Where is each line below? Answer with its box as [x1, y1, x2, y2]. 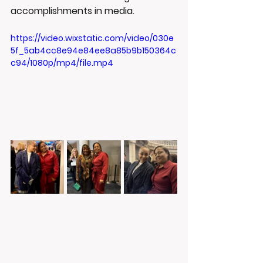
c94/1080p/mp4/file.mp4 [11, 57, 113, 69]
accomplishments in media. [11, 4, 134, 18]
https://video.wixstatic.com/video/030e [11, 32, 174, 44]
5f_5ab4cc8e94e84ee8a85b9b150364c [11, 45, 176, 56]
